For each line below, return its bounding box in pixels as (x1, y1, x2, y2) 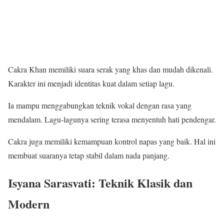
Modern (8, 194, 49, 212)
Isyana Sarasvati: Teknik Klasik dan (8, 173, 192, 191)
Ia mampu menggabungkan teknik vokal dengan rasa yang (8, 100, 191, 111)
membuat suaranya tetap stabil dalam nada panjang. (8, 150, 169, 161)
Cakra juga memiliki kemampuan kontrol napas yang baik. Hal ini (8, 136, 215, 147)
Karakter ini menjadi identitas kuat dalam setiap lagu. (8, 78, 174, 89)
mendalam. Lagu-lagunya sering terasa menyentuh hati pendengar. (8, 114, 216, 125)
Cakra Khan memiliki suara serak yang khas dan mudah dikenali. (8, 64, 213, 75)
